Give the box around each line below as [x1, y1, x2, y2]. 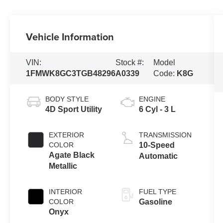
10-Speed [138, 141, 175, 150]
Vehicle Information [26, 29, 114, 44]
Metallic [49, 162, 78, 171]
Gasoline [138, 198, 172, 207]
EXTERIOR [49, 131, 85, 139]
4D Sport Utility [45, 105, 103, 114]
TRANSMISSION [138, 131, 192, 139]
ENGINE [138, 95, 165, 104]
